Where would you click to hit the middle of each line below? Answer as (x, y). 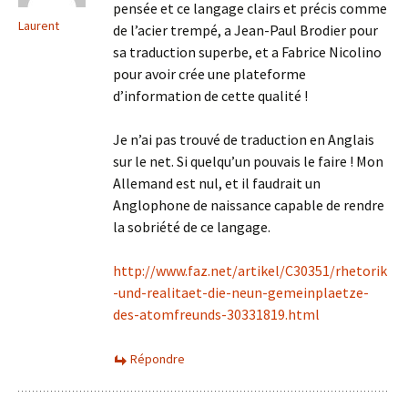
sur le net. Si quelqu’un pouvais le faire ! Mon (248, 161)
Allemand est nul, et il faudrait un (217, 183)
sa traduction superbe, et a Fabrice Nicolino (247, 52)
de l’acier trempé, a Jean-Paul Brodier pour (245, 30)
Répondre (158, 359)
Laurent (39, 25)
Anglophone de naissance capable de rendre (249, 205)
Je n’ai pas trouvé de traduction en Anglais (244, 139)
